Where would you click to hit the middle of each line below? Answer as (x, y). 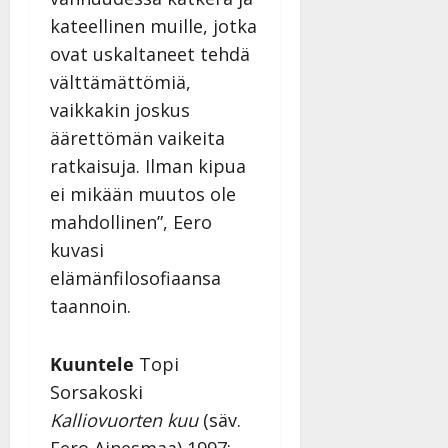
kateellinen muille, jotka (153, 26)
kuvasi (77, 250)
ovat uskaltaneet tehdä (150, 54)
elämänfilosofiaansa (135, 278)
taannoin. (90, 306)
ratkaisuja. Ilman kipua (148, 166)
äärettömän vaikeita (137, 138)
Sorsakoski (96, 392)
